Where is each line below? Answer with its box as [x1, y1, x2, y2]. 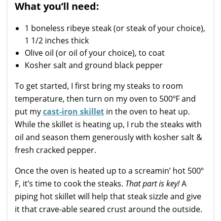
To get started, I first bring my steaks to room [15, 80, 183, 92]
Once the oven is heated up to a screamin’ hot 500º [15, 165, 204, 177]
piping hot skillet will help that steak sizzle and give [15, 191, 201, 202]
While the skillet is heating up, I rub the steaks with [15, 119, 202, 130]
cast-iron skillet [43, 106, 104, 117]
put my [15, 106, 43, 117]
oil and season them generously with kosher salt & [15, 132, 202, 143]
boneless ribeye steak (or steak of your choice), [31, 23, 205, 34]
